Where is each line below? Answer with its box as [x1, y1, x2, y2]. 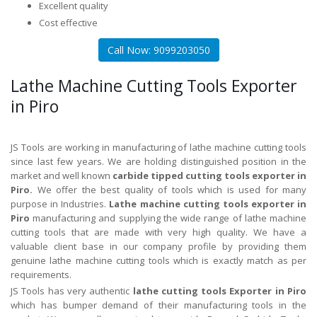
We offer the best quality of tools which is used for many [33, 183, 306, 196]
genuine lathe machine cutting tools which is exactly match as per [11, 253, 306, 267]
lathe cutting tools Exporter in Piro [132, 284, 306, 297]
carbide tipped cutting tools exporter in [113, 168, 306, 182]
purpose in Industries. [11, 197, 110, 210]
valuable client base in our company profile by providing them [11, 239, 306, 253]
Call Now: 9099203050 [107, 42, 210, 57]
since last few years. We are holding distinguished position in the [11, 154, 306, 168]
